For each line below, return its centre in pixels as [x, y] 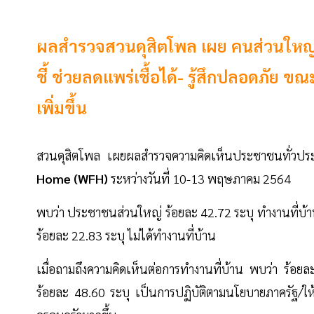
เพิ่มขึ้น [62, 108]
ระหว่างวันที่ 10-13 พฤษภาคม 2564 [201, 179]
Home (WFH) [74, 179]
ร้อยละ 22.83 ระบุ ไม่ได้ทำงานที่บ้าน [126, 235]
